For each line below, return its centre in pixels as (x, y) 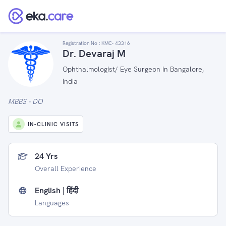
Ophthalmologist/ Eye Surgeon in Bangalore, (133, 69)
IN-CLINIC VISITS (53, 124)
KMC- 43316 (116, 43)
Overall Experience (66, 168)
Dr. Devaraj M (94, 53)
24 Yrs (46, 156)
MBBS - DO (25, 101)
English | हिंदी (57, 190)
